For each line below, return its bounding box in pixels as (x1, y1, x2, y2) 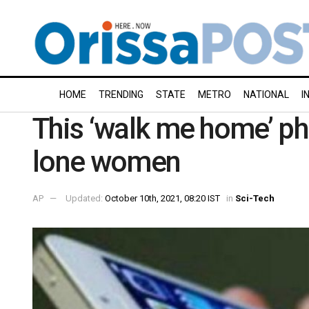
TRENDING (99, 89, 143, 100)
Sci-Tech (235, 192, 275, 203)
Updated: (66, 192, 105, 203)
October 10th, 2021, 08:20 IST (105, 192, 220, 203)
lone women (32, 145, 181, 179)
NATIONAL (243, 89, 289, 100)
